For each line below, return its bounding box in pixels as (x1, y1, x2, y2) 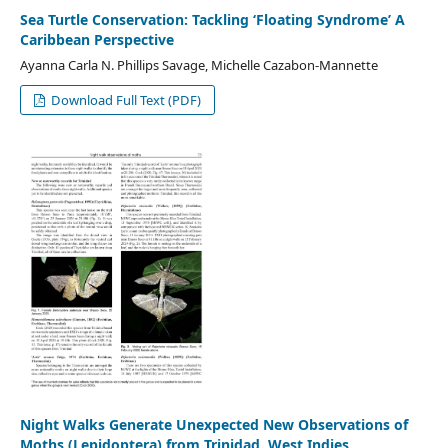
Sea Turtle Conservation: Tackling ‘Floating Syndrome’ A (19, 9, 405, 29)
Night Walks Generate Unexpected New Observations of (19, 414, 408, 434)
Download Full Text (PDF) (48, 90, 202, 109)
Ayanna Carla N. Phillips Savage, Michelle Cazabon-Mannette (19, 55, 378, 74)
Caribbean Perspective (19, 29, 174, 49)
